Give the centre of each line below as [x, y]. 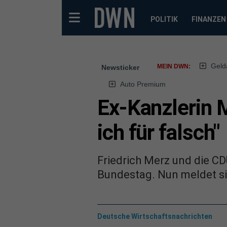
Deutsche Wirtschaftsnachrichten [155, 216]
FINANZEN [209, 19]
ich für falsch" [159, 133]
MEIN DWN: [174, 66]
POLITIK [164, 19]
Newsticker [120, 67]
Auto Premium [143, 84]
